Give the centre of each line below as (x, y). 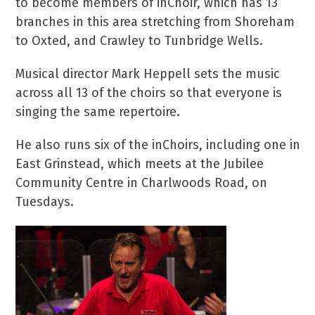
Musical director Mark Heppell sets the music (148, 74)
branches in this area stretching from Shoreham (155, 22)
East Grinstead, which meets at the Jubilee (140, 164)
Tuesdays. (45, 202)
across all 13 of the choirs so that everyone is (149, 93)
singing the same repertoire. (98, 112)
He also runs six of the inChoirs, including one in (158, 145)
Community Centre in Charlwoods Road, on (142, 183)
